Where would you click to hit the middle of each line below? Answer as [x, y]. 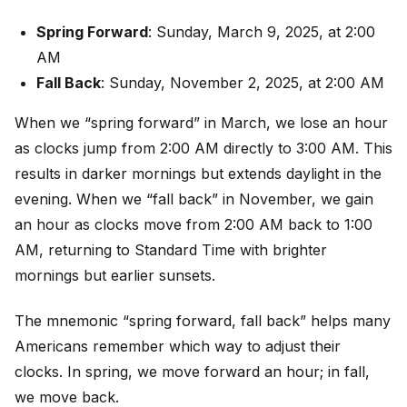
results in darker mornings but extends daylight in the [198, 173]
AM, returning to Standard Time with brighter [171, 249]
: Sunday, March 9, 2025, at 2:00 [262, 31]
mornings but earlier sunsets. [115, 275]
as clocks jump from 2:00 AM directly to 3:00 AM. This [203, 148]
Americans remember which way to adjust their [178, 347]
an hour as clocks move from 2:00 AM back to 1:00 [194, 224]
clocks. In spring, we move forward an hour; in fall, [192, 372]
